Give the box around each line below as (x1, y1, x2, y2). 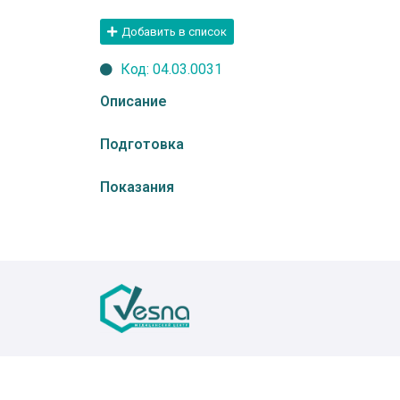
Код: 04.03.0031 (120, 60, 222, 78)
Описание (100, 92, 167, 110)
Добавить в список (121, 24, 227, 38)
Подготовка (100, 135, 184, 153)
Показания (100, 178, 174, 196)
